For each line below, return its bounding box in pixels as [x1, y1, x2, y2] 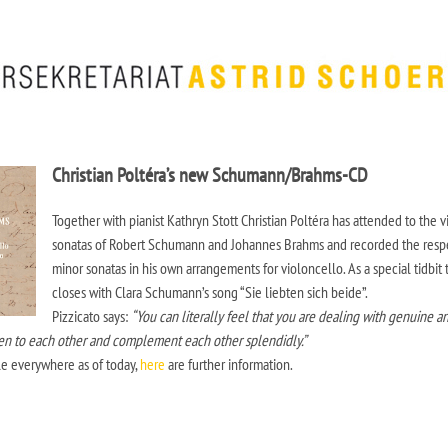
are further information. [165, 354, 293, 374]
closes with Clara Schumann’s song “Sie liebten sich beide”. [52, 282, 368, 302]
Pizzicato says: [52, 306, 131, 326]
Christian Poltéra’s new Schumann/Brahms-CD [52, 162, 368, 188]
